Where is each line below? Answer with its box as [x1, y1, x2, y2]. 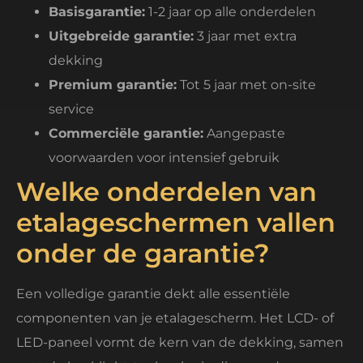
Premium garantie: [49, 76, 177, 92]
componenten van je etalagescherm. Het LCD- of [16, 310, 334, 326]
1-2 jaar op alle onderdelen [145, 3, 316, 19]
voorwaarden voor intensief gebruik [49, 149, 280, 165]
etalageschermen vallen [16, 206, 335, 238]
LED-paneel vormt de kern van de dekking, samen [16, 334, 344, 350]
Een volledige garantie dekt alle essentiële [16, 285, 290, 301]
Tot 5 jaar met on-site [177, 76, 316, 92]
